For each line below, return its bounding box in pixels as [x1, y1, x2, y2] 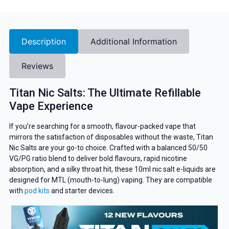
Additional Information [90, 36, 177, 47]
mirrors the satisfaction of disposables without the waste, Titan [9, 132, 213, 141]
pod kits [24, 186, 50, 195]
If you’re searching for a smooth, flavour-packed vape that [9, 122, 196, 130]
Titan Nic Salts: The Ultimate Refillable [9, 86, 201, 99]
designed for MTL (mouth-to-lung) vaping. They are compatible [9, 175, 212, 184]
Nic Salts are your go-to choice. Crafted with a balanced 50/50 [9, 143, 208, 152]
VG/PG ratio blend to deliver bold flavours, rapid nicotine [9, 154, 187, 163]
